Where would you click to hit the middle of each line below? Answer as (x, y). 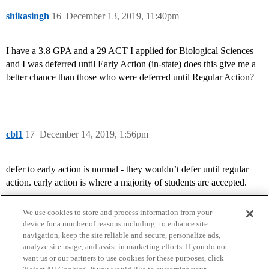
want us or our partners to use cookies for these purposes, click (124, 258)
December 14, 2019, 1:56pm (94, 134)
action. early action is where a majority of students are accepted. (126, 183)
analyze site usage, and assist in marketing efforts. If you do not (125, 246)
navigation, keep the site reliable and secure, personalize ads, (122, 235)
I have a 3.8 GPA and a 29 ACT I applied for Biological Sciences (130, 51)
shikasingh (28, 16)
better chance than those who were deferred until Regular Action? (130, 77)
